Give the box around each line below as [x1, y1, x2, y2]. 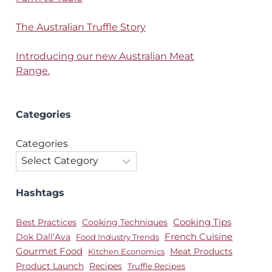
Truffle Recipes [127, 260, 185, 271]
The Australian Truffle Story [16, 21, 146, 33]
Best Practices [16, 216, 76, 228]
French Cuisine [165, 231, 233, 242]
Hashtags [16, 186, 64, 199]
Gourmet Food [16, 245, 83, 257]
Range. [16, 65, 50, 77]
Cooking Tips [173, 216, 231, 228]
